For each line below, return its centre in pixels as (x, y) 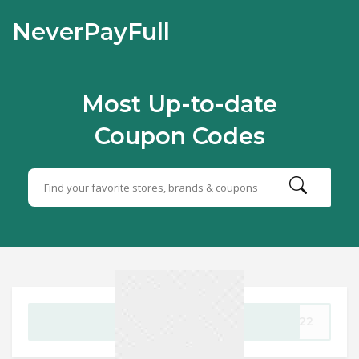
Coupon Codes (179, 136)
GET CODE (165, 321)
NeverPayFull (91, 32)
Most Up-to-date (179, 104)
